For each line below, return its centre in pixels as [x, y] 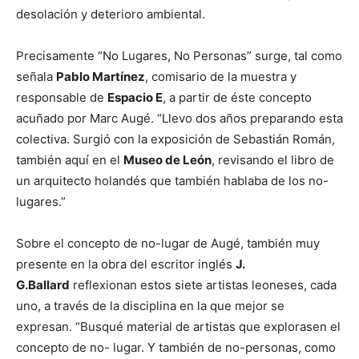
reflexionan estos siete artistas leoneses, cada [203, 285]
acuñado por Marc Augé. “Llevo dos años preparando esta [179, 118]
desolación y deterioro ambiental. [111, 14]
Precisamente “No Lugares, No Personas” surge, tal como [179, 56]
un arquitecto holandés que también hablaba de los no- [172, 181]
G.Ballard [43, 285]
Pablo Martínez [101, 77]
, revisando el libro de [273, 160]
